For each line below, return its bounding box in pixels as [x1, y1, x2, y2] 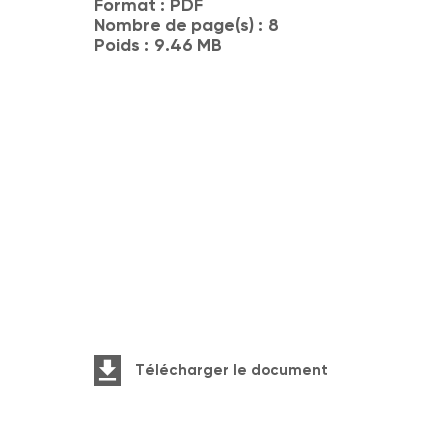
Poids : [94, 33, 150, 56]
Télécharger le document [134, 361, 328, 380]
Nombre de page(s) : [94, 13, 264, 36]
